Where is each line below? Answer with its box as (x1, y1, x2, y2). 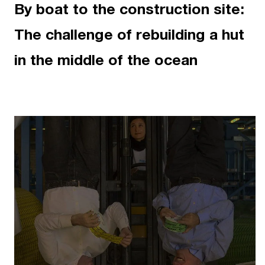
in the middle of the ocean (14, 53, 198, 69)
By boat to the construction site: (14, 2, 244, 18)
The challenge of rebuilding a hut (14, 28, 244, 44)
